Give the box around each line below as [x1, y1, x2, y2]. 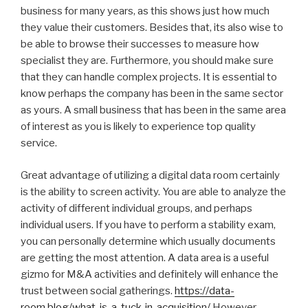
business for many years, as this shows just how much [21, 5, 269, 18]
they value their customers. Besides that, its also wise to [21, 21, 283, 34]
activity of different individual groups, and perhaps [21, 201, 252, 214]
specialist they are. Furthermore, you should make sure [21, 54, 274, 67]
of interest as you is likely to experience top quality [21, 120, 256, 133]
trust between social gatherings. [21, 284, 175, 297]
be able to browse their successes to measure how [21, 38, 259, 51]
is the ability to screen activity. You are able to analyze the [21, 185, 286, 198]
